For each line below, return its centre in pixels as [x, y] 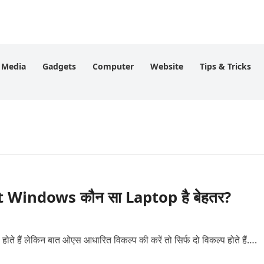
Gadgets [59, 66]
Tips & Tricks [225, 66]
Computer [113, 66]
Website [167, 66]
